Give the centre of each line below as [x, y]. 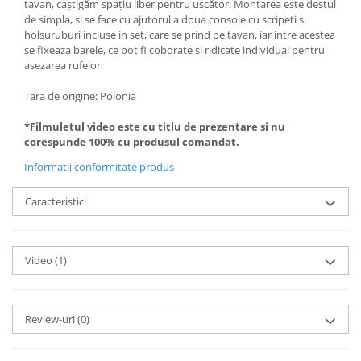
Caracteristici [56, 202]
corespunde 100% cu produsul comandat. [132, 142]
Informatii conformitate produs [99, 167]
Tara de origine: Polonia [80, 96]
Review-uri [51, 320]
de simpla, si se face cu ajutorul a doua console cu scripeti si [165, 20]
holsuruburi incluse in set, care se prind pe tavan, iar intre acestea [180, 35]
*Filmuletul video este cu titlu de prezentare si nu [155, 127]
